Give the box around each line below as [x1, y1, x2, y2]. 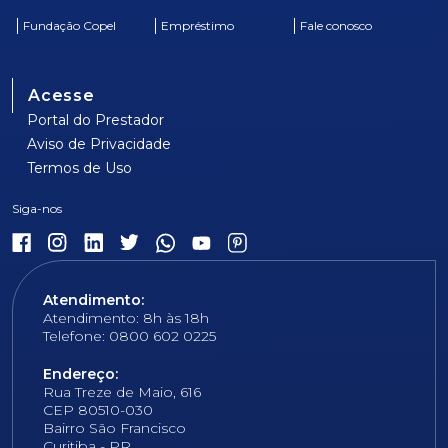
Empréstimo [161, 17, 235, 33]
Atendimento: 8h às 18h [43, 309, 209, 328]
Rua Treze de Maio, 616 [43, 383, 201, 402]
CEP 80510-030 [43, 401, 153, 420]
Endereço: [43, 365, 118, 384]
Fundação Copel [23, 17, 116, 33]
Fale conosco [299, 17, 372, 33]
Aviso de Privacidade [27, 134, 171, 153]
